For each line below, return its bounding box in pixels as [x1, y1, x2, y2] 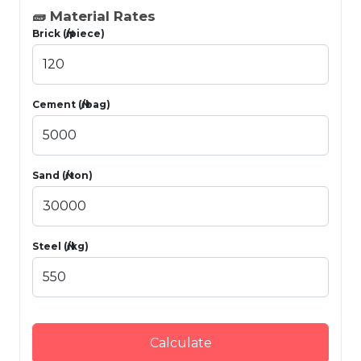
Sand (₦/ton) [32, 168, 93, 181]
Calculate [149, 334, 212, 351]
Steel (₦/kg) [32, 239, 89, 252]
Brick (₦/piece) [32, 27, 105, 39]
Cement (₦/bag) [32, 98, 110, 110]
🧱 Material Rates [32, 7, 156, 24]
